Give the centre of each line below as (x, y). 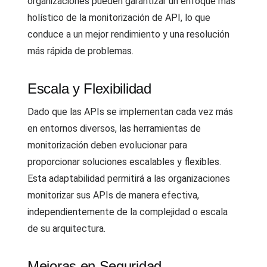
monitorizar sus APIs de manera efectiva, (113, 195)
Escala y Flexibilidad (89, 89)
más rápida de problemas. (80, 51)
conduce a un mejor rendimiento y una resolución (128, 34)
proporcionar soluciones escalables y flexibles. (124, 162)
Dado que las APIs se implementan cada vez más (130, 112)
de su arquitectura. (66, 229)
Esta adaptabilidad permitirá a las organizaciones (129, 178)
